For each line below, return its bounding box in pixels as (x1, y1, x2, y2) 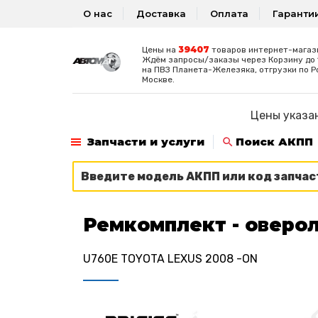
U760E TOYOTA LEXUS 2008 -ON (83, 251, 258, 265)
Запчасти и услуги (87, 135, 204, 148)
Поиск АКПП (236, 135, 313, 148)
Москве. (141, 74, 175, 84)
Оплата (210, 8, 248, 19)
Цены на (141, 44, 178, 55)
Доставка (136, 8, 186, 19)
